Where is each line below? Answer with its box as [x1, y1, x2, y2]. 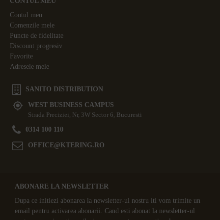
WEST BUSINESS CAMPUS [28, 101, 114, 109]
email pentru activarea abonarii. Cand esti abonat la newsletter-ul [15, 207, 195, 215]
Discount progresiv [10, 42, 62, 50]
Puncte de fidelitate [10, 31, 63, 39]
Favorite [10, 52, 33, 60]
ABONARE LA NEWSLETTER [15, 182, 109, 190]
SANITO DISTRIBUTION [26, 85, 103, 93]
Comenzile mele [10, 21, 55, 29]
